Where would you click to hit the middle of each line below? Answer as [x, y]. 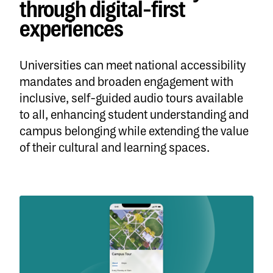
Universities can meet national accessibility [133, 66]
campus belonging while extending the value [134, 131]
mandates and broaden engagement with [126, 82]
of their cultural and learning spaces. [115, 148]
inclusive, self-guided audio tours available [131, 98]
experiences [71, 30]
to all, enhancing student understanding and [134, 115]
